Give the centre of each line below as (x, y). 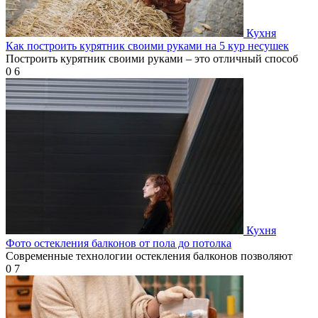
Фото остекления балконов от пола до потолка (119, 243)
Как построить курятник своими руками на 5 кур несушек (147, 46)
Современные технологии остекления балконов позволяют (149, 256)
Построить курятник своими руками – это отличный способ (152, 59)
